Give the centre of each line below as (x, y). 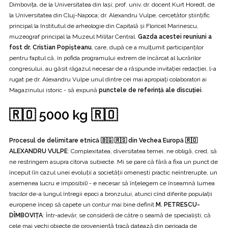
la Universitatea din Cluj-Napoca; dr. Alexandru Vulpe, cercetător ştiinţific (109, 15)
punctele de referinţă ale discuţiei (150, 90)
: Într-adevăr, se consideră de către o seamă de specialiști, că (127, 215)
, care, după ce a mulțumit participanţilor (148, 47)
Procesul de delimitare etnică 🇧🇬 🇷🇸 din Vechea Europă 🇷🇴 (103, 140)
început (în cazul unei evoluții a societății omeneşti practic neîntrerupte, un (113, 172)
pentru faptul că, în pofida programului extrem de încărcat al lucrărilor (105, 58)
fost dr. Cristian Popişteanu (50, 47)
